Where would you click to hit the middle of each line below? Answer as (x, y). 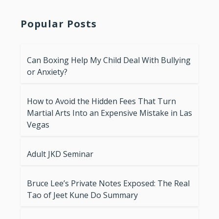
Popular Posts (59, 23)
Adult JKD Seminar (60, 154)
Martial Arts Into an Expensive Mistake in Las (110, 113)
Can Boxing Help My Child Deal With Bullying (109, 60)
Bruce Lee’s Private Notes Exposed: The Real (109, 183)
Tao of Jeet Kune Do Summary (83, 195)
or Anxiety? (47, 72)
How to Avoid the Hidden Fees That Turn (102, 101)
